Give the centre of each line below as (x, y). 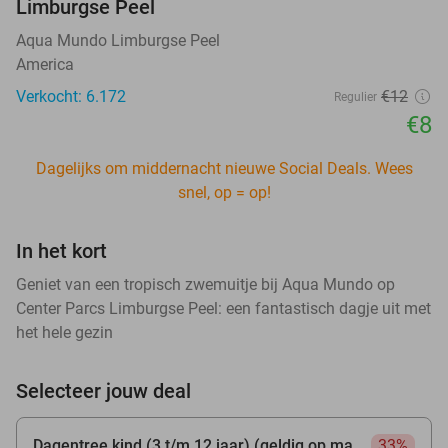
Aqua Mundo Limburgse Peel (118, 40)
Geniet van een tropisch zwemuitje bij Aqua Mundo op (205, 284)
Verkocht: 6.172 (71, 96)
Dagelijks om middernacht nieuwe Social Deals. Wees (224, 168)
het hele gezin (64, 332)
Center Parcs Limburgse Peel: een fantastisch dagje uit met (223, 308)
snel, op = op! (224, 192)
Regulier (355, 96)
